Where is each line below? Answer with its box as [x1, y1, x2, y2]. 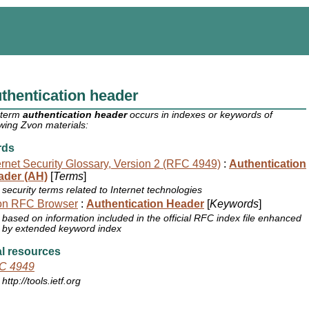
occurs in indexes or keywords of [127, 110, 273, 121]
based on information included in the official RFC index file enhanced [2, 212, 302, 223]
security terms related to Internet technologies [2, 185, 203, 196]
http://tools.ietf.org [2, 276, 81, 287]
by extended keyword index [2, 223, 122, 234]
